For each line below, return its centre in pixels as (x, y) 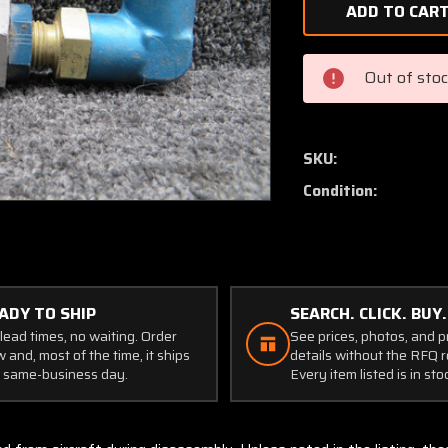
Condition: (340, 191)
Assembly (355, 154)
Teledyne (353, 66)
